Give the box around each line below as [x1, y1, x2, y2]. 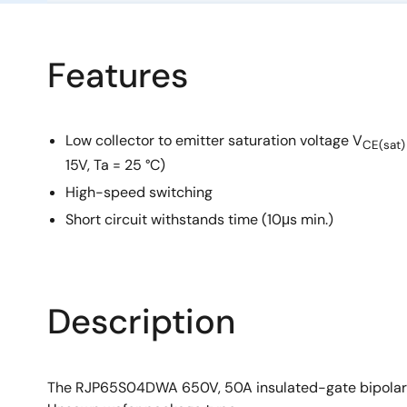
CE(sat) [362, 137, 405, 154]
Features [47, 53, 188, 98]
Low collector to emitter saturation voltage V [65, 131, 362, 150]
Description [47, 299, 235, 345]
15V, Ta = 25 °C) [65, 155, 165, 175]
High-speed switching [65, 183, 213, 203]
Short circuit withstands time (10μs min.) [65, 210, 333, 230]
